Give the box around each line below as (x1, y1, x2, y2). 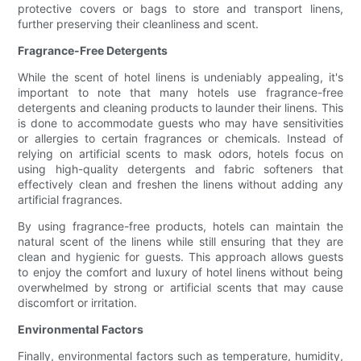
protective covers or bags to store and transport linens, (18, 2, 343, 16)
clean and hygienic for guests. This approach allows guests (18, 250, 343, 264)
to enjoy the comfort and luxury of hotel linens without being (18, 265, 343, 280)
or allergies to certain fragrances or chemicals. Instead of (18, 131, 343, 146)
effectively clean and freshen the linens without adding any (18, 177, 343, 192)
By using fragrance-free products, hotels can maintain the (18, 219, 343, 234)
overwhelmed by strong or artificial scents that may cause (18, 280, 343, 295)
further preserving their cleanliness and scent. (18, 17, 259, 31)
